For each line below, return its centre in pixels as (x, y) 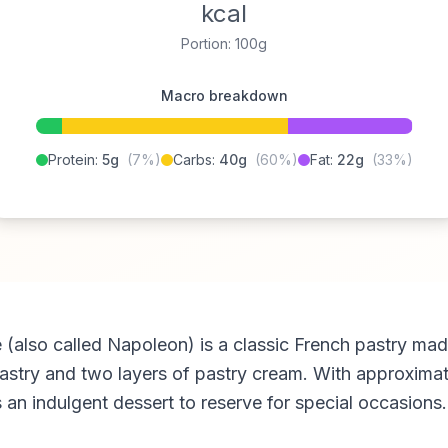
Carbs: (195, 159)
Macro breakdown (224, 95)
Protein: (74, 159)
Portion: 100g (224, 43)
